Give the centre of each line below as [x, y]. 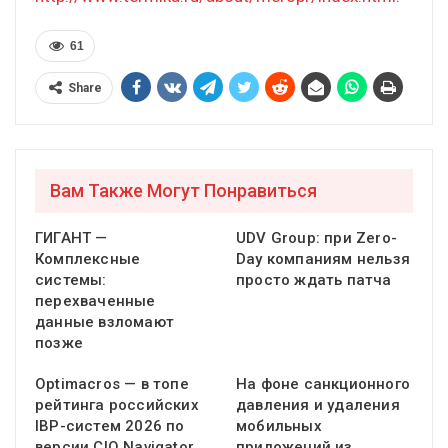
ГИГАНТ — [71, 238]
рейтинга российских [117, 405]
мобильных [279, 426]
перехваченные [95, 301]
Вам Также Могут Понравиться [183, 190]
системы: [71, 280]
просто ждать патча [314, 280]
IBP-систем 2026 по [110, 426]
